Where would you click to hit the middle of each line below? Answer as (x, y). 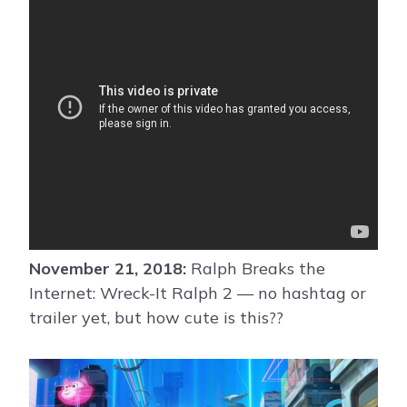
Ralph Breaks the (256, 269)
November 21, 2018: (108, 269)
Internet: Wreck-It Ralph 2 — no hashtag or (198, 293)
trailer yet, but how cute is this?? (156, 318)
